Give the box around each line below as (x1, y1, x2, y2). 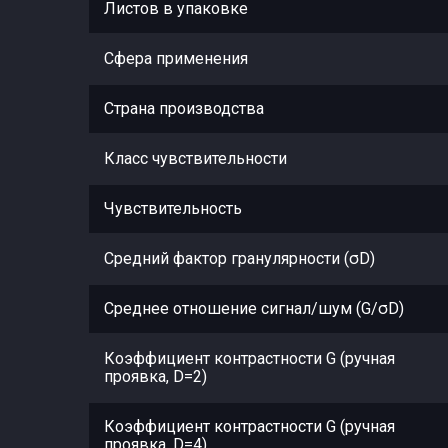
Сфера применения (104, 48, 248, 68)
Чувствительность (104, 198, 242, 218)
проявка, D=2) (104, 366, 207, 386)
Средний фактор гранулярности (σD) (104, 248, 375, 268)
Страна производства (104, 98, 264, 118)
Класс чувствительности (104, 148, 287, 168)
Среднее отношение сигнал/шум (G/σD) (104, 298, 404, 318)
